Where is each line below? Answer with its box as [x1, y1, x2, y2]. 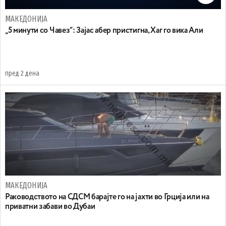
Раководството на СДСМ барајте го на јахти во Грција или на [5, 193, 209, 201]
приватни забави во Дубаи [5, 202, 95, 211]
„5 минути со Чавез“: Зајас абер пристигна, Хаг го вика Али [5, 26, 203, 35]
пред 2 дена [5, 69, 39, 78]
